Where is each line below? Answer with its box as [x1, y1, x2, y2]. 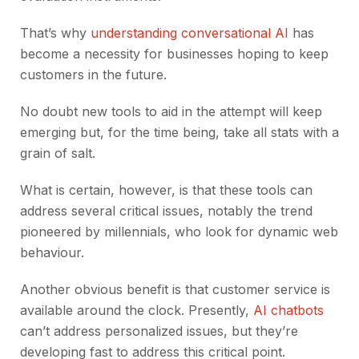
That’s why [20, 25, 87, 42]
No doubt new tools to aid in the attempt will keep [20, 103, 322, 120]
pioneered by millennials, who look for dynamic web [20, 224, 338, 240]
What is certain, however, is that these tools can [20, 182, 313, 199]
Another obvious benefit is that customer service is [20, 281, 330, 298]
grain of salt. [20, 145, 95, 162]
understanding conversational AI [87, 25, 288, 42]
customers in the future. [20, 67, 167, 83]
